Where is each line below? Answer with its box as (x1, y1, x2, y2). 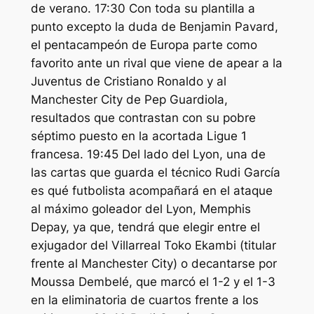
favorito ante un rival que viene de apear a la (30, 56, 282, 71)
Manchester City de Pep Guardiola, (30, 93, 228, 107)
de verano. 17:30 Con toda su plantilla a (30, 1, 255, 16)
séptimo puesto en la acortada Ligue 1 (30, 129, 247, 144)
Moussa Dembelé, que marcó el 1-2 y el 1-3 (30, 275, 275, 289)
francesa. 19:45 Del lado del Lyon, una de (30, 147, 266, 162)
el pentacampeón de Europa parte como (30, 38, 257, 53)
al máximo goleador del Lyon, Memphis (30, 202, 251, 217)
